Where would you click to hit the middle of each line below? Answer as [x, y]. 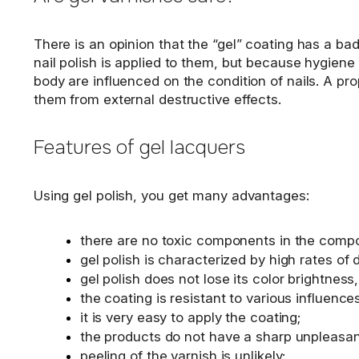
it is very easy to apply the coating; [190, 318]
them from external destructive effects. [157, 100]
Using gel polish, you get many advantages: [171, 196]
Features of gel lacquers [139, 148]
